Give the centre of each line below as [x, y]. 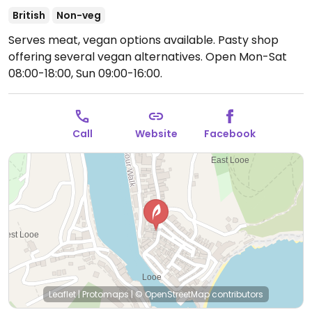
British [29, 15]
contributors [236, 294]
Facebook [230, 134]
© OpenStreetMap [172, 294]
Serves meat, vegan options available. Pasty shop [143, 40]
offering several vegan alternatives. [107, 57]
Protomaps [106, 294]
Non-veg [79, 15]
